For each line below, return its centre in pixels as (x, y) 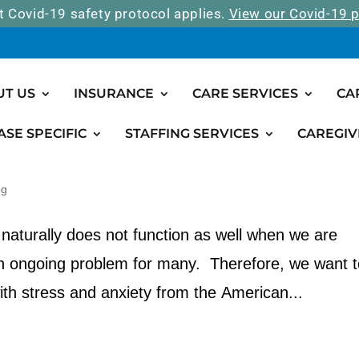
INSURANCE (114, 93)
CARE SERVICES (245, 93)
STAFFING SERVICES (192, 133)
